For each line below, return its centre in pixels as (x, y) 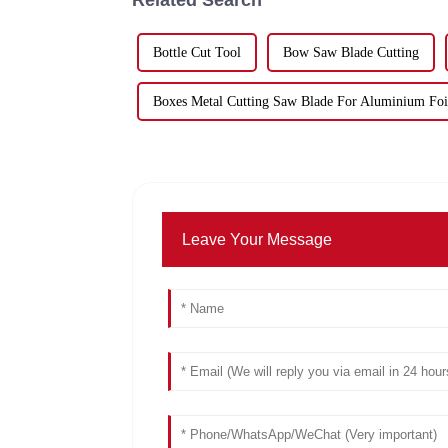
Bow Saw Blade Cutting (351, 52)
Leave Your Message (257, 239)
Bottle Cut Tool (197, 52)
